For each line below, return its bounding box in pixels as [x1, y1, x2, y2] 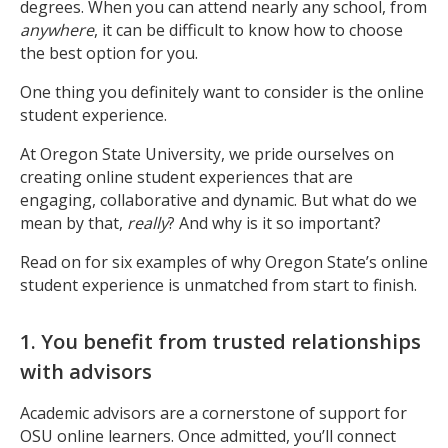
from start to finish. [268, 273, 417, 296]
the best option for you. [20, 41, 202, 64]
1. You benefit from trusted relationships [20, 327, 421, 355]
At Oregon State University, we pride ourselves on [20, 142, 394, 165]
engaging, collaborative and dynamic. [20, 188, 301, 211]
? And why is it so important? [168, 211, 381, 234]
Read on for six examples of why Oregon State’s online [20, 250, 428, 273]
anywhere [20, 18, 94, 41]
